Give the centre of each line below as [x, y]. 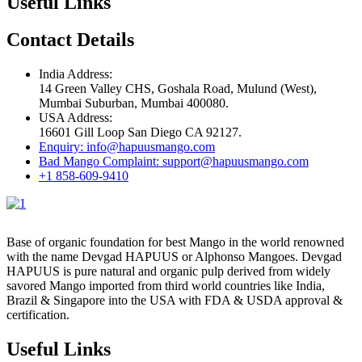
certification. [38, 315]
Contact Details [70, 40]
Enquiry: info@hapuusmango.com [127, 147]
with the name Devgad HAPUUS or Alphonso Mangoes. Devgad [174, 257]
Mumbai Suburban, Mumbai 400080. [134, 103]
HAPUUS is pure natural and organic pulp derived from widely [168, 271]
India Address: [76, 74]
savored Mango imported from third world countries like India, [166, 286]
